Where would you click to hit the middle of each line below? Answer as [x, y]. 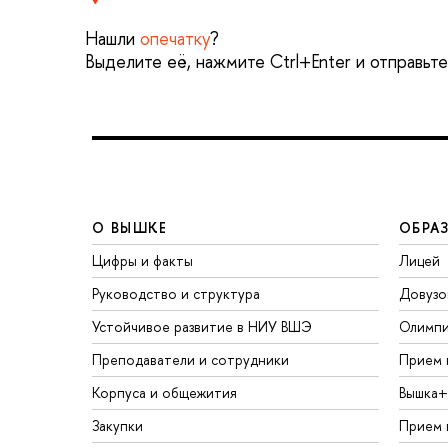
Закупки [117, 425]
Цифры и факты [142, 260]
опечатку [175, 39]
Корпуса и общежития [164, 392]
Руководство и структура [176, 293]
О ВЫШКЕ [130, 227]
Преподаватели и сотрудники [190, 359]
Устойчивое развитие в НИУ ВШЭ [202, 326]
